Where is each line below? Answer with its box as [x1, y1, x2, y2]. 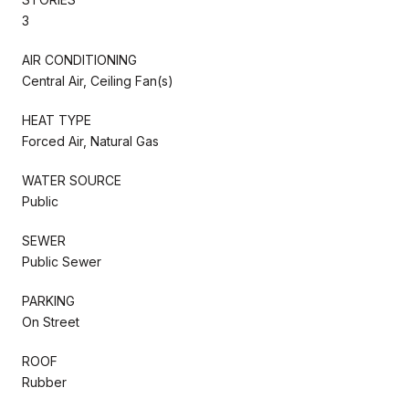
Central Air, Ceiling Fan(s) [22, 72, 173, 89]
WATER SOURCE [22, 172, 121, 188]
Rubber [22, 373, 67, 390]
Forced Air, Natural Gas [22, 132, 159, 149]
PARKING [22, 292, 75, 309]
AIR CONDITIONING [22, 51, 137, 68]
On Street [22, 313, 79, 330]
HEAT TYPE [22, 111, 91, 128]
